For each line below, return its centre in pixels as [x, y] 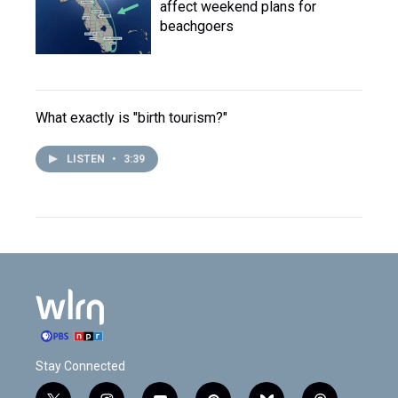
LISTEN [87, 159]
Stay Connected [80, 366]
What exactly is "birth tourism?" [131, 118]
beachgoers [197, 26]
